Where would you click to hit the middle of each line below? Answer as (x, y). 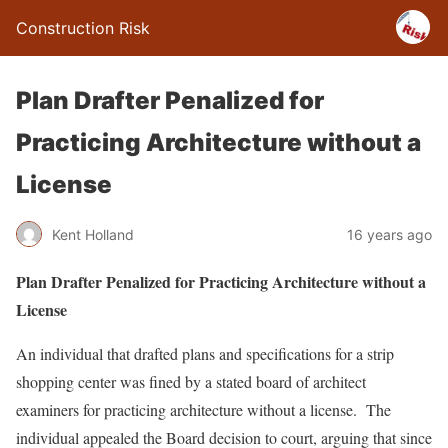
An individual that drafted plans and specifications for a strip (205, 353)
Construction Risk (83, 28)
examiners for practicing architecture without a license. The (203, 409)
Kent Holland (93, 234)
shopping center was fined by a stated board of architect (191, 381)
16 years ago (389, 234)
